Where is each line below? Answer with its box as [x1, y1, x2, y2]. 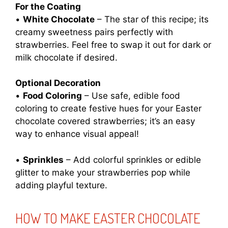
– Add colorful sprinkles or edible [64, 154, 201, 165]
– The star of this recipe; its [95, 14, 209, 24]
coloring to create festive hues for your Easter [15, 103, 202, 114]
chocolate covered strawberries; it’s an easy [15, 116, 195, 127]
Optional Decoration [15, 78, 101, 89]
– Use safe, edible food [82, 91, 180, 101]
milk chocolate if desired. [15, 52, 118, 63]
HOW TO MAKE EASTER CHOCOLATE [15, 209, 201, 226]
